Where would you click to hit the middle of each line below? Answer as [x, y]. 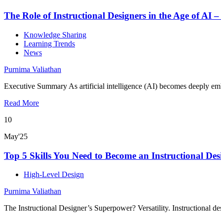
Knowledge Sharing [55, 35]
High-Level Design [54, 175]
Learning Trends [49, 43]
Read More [21, 103]
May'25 [16, 136]
